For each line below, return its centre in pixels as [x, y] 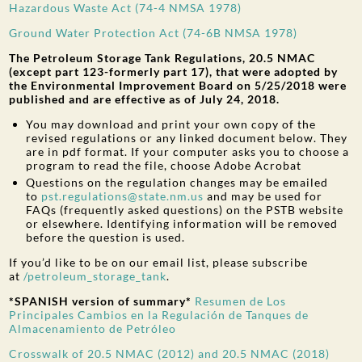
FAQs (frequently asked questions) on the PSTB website [185, 209]
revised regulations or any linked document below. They [187, 138]
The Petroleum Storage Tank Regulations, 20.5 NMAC [162, 58]
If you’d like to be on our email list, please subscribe [159, 262]
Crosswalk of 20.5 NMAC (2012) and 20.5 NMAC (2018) [170, 353]
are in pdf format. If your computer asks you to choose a [188, 152]
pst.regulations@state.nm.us [123, 196]
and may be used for [263, 196]
